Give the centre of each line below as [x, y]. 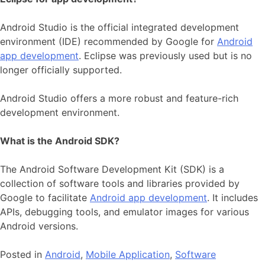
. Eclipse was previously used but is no [165, 56]
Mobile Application [128, 255]
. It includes [232, 198]
